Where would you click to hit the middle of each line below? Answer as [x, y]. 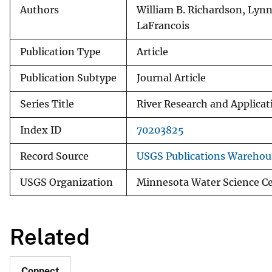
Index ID [41, 130]
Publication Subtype [68, 78]
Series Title [47, 104]
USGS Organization [66, 182]
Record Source [54, 156]
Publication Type [60, 52]
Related [50, 236]
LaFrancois [163, 25]
